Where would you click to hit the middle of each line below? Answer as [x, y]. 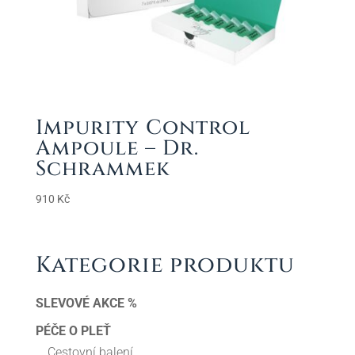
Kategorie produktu [165, 265]
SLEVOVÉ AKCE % [86, 303]
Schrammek [103, 170]
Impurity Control [143, 128]
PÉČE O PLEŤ [73, 330]
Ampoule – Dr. [117, 149]
